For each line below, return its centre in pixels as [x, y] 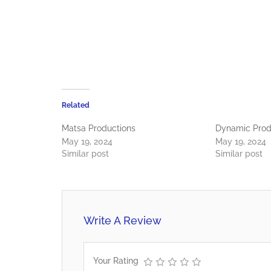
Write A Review [122, 220]
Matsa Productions [99, 128]
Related [76, 105]
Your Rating [116, 260]
